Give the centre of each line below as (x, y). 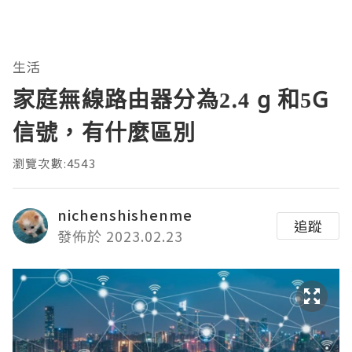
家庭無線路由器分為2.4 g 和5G (171, 99)
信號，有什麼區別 (104, 132)
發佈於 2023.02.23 (120, 236)
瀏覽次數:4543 (54, 163)
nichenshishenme (125, 215)
